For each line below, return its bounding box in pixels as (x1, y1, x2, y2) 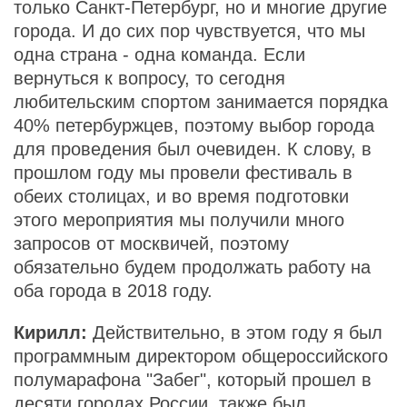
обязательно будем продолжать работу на (14, 257, 371, 277)
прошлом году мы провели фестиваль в (14, 163, 352, 183)
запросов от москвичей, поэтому (14, 233, 289, 253)
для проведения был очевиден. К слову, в (14, 139, 372, 159)
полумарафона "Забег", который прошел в (14, 370, 372, 390)
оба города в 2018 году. (14, 281, 213, 301)
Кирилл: (14, 323, 87, 342)
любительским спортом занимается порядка (14, 92, 388, 112)
